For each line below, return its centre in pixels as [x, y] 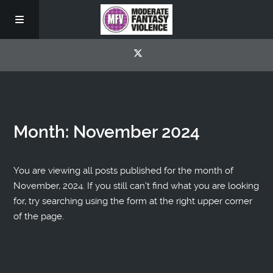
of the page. [39, 216]
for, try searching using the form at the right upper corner [133, 201]
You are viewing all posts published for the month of [124, 170]
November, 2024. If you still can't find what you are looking [136, 186]
